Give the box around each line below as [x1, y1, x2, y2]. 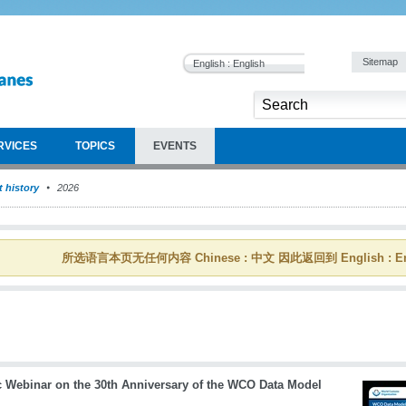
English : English [193, 58, 265, 69]
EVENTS [153, 140, 197, 152]
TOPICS [75, 140, 115, 152]
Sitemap [362, 56, 401, 67]
